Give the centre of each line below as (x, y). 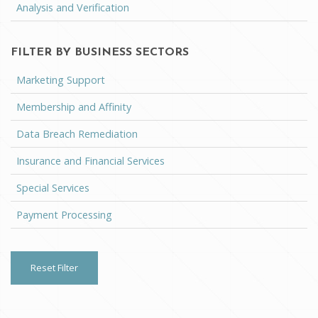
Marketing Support (61, 80)
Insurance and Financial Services (91, 161)
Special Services (53, 188)
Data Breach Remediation (77, 134)
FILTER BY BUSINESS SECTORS (100, 53)
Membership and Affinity (74, 107)
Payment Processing (64, 215)
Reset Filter (54, 268)
